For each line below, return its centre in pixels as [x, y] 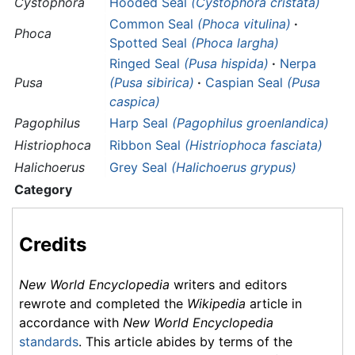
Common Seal [153, 24]
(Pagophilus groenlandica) [250, 123]
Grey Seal [140, 168]
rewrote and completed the [103, 303]
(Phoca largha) [235, 43]
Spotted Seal [150, 43]
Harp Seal [141, 123]
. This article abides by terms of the [185, 341]
